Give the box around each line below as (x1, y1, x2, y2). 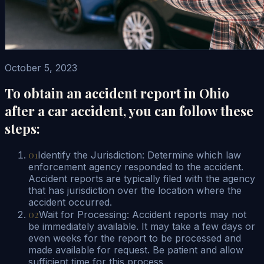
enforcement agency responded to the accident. (28, 160, 243, 173)
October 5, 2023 (5, 61, 77, 74)
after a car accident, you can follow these (5, 102, 253, 120)
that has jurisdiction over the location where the (28, 184, 242, 196)
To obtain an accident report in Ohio (5, 84, 229, 103)
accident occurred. (28, 196, 112, 208)
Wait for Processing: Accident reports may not (39, 208, 246, 220)
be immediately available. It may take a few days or (28, 220, 255, 232)
